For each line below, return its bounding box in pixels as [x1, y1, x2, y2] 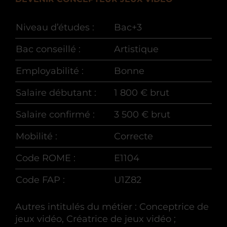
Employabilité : [16, 65, 84, 77]
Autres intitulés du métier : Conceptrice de [15, 201, 209, 212]
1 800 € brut [114, 87, 169, 98]
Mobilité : [16, 131, 57, 142]
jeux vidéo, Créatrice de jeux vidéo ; [15, 213, 176, 224]
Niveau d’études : [16, 22, 94, 33]
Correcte [114, 131, 153, 142]
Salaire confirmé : [16, 109, 95, 120]
